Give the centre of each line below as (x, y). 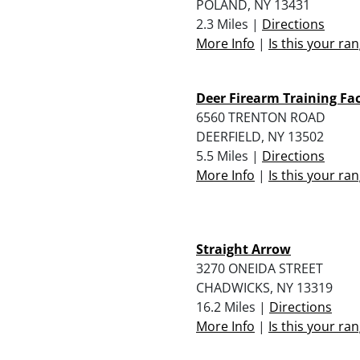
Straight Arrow (243, 249)
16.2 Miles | (233, 307)
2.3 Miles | (229, 24)
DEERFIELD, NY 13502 (260, 136)
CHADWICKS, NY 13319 (264, 287)
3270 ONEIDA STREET (260, 268)
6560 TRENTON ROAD (261, 117)
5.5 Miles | (229, 155)
